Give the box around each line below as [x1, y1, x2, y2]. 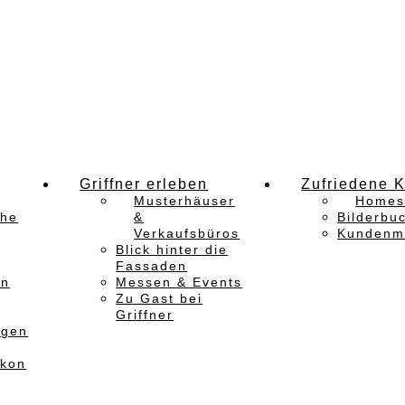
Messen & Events [116, 275, 243, 289]
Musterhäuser [134, 193, 236, 208]
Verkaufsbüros [134, 226, 240, 240]
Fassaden [116, 259, 188, 273]
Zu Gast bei [116, 291, 203, 306]
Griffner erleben [80, 176, 209, 192]
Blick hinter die [116, 242, 229, 257]
